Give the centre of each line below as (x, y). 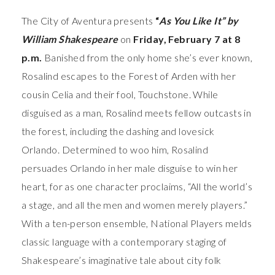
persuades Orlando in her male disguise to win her (130, 168)
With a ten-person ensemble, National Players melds (137, 223)
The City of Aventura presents (88, 21)
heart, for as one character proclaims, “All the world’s (137, 187)
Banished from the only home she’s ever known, (149, 58)
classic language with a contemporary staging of (124, 242)
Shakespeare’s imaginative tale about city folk (122, 260)
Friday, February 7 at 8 (187, 39)
